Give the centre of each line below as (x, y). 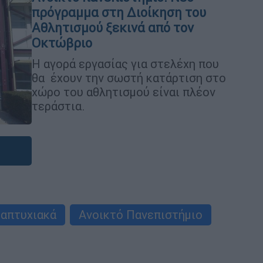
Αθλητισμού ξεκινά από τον (113, 28)
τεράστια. (58, 106)
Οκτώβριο (62, 43)
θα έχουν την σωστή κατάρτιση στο (129, 78)
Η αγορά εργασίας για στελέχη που (125, 64)
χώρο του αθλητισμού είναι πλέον (124, 92)
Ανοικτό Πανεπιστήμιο (141, 215)
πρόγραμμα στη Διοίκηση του (119, 13)
